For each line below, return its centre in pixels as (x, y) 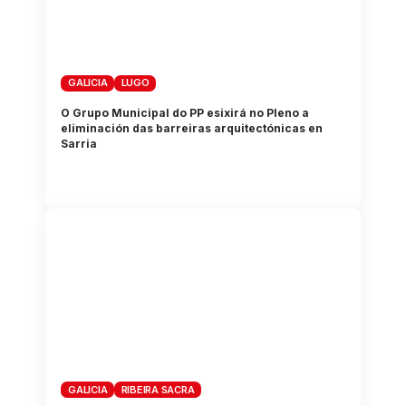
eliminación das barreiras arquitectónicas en (192, 128)
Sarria (79, 143)
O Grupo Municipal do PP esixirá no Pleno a (185, 112)
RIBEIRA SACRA (158, 389)
